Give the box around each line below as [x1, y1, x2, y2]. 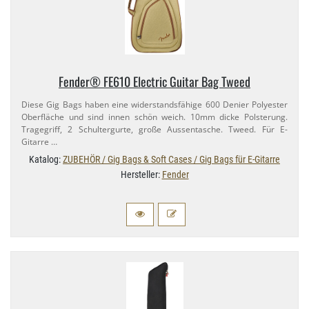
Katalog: [29, 153, 63, 165]
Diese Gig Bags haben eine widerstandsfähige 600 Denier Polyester [21, 98, 288, 110]
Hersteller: [120, 168, 162, 180]
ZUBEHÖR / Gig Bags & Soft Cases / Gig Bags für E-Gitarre [63, 153, 280, 165]
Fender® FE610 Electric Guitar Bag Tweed [59, 72, 250, 90]
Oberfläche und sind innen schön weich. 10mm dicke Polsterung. [21, 110, 288, 123]
